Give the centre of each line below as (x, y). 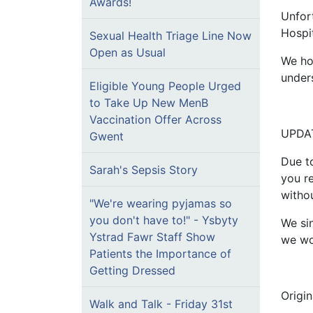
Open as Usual (128, 52)
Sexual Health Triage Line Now (170, 36)
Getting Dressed (132, 270)
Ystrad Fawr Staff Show (152, 237)
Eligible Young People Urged (165, 86)
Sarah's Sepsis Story (144, 170)
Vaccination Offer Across (155, 119)
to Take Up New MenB (149, 103)
